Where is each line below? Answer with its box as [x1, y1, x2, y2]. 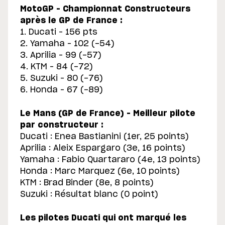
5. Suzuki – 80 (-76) [20, 74, 103, 83]
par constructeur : [20, 121, 103, 130]
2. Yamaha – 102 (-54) [20, 40, 115, 48]
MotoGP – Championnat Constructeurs [20, 5, 190, 14]
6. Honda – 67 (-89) [20, 86, 103, 94]
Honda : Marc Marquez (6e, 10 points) [20, 167, 180, 176]
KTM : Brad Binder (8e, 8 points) [20, 179, 154, 187]
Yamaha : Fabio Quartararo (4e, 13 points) [20, 156, 200, 164]
